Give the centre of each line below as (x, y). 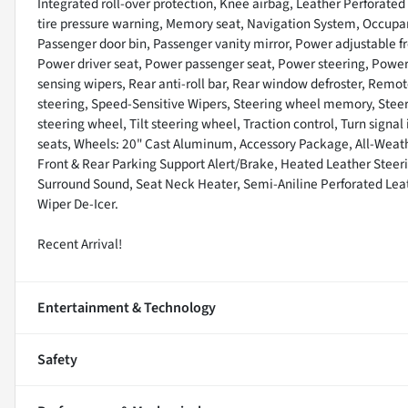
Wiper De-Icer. (78, 204)
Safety (57, 360)
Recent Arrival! (80, 245)
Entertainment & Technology (127, 308)
